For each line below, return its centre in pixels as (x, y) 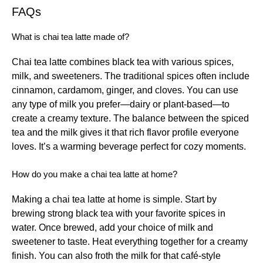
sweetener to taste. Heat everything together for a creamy (130, 241)
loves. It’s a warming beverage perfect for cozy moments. (129, 146)
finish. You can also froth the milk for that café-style (116, 255)
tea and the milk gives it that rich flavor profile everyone (125, 132)
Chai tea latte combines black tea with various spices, (123, 62)
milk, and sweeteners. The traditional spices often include (131, 76)
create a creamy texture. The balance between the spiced (130, 118)
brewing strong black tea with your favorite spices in (119, 213)
